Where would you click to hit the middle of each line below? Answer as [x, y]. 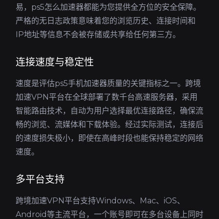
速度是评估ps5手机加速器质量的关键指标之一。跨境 [108, 83]
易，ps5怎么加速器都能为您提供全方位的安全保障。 [108, 7]
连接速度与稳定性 [55, 62]
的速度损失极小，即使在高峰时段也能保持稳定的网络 [109, 138]
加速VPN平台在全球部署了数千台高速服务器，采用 [107, 97]
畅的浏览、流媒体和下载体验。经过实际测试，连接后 [109, 124]
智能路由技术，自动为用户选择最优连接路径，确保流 [109, 111]
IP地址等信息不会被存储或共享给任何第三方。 [98, 34]
